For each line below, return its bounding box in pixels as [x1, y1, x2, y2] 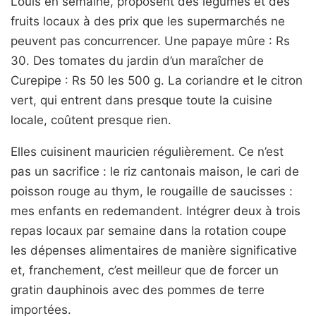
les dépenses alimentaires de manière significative [11, 243, 297, 257]
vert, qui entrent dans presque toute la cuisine [11, 93, 272, 107]
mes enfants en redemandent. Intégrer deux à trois [11, 204, 300, 218]
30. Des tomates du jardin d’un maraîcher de [11, 54, 264, 68]
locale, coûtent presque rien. [11, 113, 171, 127]
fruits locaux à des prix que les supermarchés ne [11, 14, 285, 28]
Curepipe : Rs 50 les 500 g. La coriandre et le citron [11, 73, 303, 87]
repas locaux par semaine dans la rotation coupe [11, 224, 286, 238]
